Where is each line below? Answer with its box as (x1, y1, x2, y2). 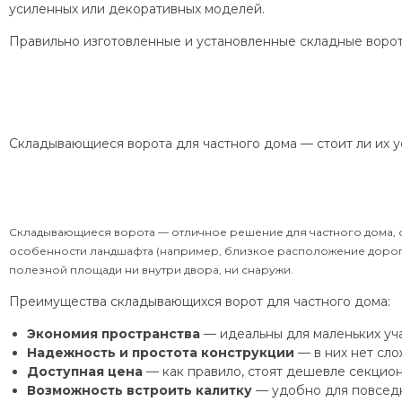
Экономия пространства (27, 326, 200, 342)
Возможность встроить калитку (27, 382, 252, 398)
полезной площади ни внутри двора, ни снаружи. (9, 263, 293, 276)
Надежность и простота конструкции (27, 345, 294, 361)
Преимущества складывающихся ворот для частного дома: (9, 293, 390, 310)
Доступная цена (27, 363, 143, 380)
